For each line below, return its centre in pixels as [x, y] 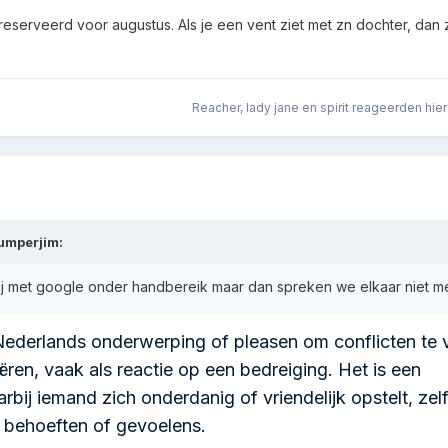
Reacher [216, 107]
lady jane [272, 107]
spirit [334, 107]
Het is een [379, 370]
